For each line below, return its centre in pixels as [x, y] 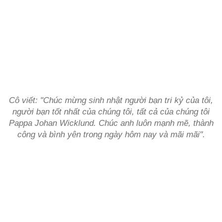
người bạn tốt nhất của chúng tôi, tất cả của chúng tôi [111, 112]
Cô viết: [25, 100]
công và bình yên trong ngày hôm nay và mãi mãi [108, 135]
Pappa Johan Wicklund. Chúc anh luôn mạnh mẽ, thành [111, 123]
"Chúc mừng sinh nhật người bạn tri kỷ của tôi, [127, 100]
